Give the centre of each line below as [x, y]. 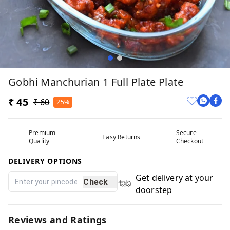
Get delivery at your [174, 178]
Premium [42, 133]
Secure [186, 133]
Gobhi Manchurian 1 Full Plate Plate [96, 82]
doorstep [154, 190]
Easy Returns [121, 137]
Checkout [190, 141]
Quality [39, 141]
